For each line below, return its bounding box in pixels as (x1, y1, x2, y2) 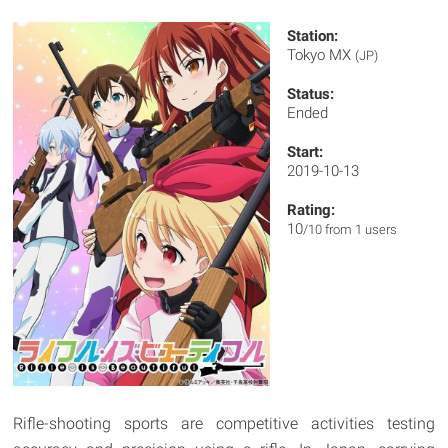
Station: (287, 27, 339, 45)
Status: (287, 85, 335, 103)
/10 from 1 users (303, 222, 398, 237)
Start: (287, 143, 324, 161)
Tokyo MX (287, 46, 356, 64)
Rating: (287, 201, 336, 219)
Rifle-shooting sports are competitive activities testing (13, 413, 435, 433)
